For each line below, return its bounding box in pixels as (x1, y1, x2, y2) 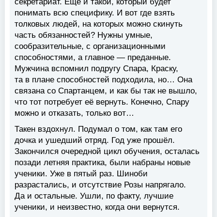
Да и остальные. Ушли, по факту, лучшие (15, 191, 173, 201)
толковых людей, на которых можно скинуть (15, 19, 183, 29)
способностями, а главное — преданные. (15, 53, 171, 62)
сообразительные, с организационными (15, 42, 166, 51)
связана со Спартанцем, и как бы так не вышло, (15, 86, 197, 96)
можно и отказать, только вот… (15, 108, 134, 118)
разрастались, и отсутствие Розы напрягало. (15, 180, 186, 190)
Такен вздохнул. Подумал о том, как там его (15, 124, 182, 134)
